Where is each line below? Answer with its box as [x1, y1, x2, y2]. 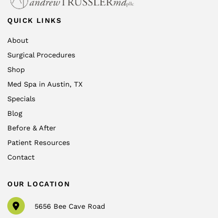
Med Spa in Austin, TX [7, 79, 83, 89]
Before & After [7, 123, 56, 132]
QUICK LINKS [7, 16, 62, 25]
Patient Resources [7, 138, 70, 147]
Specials [7, 94, 36, 103]
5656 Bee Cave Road [35, 201, 106, 211]
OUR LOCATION [7, 179, 71, 188]
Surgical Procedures [7, 50, 75, 59]
